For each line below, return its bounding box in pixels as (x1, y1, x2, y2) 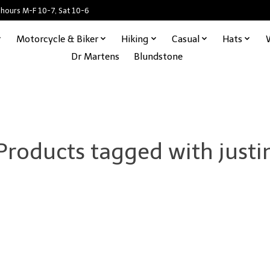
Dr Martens (71, 50, 119, 62)
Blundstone (133, 50, 183, 62)
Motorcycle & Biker (16, 33, 98, 45)
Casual (171, 33, 199, 45)
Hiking (121, 33, 149, 45)
